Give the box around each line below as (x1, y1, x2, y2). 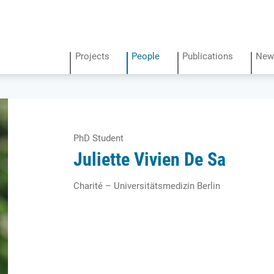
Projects (75, 51, 109, 62)
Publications (182, 51, 234, 62)
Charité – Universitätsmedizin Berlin (73, 180, 221, 191)
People (131, 51, 160, 62)
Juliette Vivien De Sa (73, 148, 226, 170)
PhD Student (73, 133, 124, 144)
